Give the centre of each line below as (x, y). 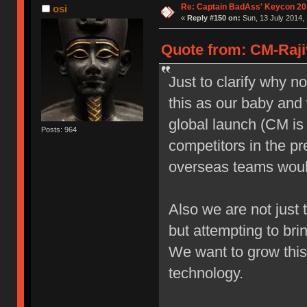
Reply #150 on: (213, 17)
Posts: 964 (59, 129)
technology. (206, 273)
